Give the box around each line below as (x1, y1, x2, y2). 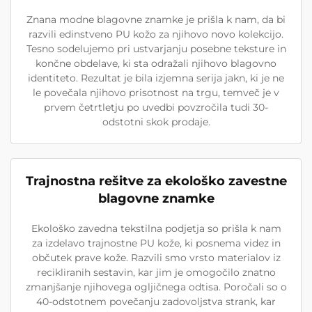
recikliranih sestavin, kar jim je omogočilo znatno (36, 266, 276, 279)
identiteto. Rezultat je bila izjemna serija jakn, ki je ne (28, 72, 284, 84)
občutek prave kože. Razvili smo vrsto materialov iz (31, 251, 281, 264)
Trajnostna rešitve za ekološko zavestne (25, 173, 287, 189)
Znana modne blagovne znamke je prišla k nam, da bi (26, 13, 286, 26)
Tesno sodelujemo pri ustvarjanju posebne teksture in (26, 42, 286, 55)
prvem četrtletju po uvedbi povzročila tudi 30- (44, 101, 268, 114)
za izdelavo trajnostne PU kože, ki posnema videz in (31, 237, 281, 249)
